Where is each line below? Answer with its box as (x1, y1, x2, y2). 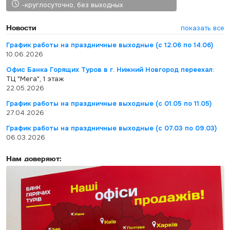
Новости (6, 24, 36, 31)
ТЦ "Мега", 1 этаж (6, 74, 64, 83)
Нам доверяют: (6, 155, 62, 162)
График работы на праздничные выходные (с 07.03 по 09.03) (6, 124, 217, 132)
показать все (180, 24, 224, 32)
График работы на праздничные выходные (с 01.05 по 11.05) (6, 99, 212, 108)
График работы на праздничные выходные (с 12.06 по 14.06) (6, 41, 213, 49)
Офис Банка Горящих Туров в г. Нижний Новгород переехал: (6, 65, 214, 74)
